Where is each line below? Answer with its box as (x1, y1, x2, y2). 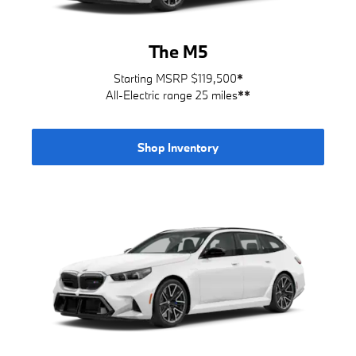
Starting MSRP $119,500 (113, 71, 237, 87)
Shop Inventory (137, 139, 219, 155)
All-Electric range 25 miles (106, 87, 238, 103)
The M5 (148, 39, 208, 63)
